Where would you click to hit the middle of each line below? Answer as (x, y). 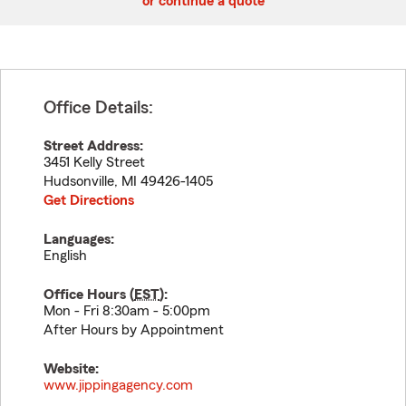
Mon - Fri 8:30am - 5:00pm (127, 311)
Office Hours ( (89, 295)
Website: (71, 369)
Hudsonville (79, 181)
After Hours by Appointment (134, 330)
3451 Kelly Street (94, 162)
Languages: (79, 239)
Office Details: (98, 108)
